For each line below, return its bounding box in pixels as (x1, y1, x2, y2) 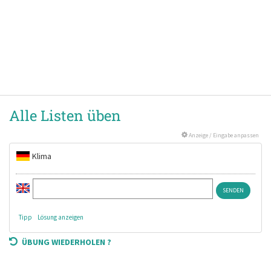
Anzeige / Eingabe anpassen (188, 131, 259, 139)
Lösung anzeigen (38, 213, 83, 221)
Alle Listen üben (9, 106, 121, 125)
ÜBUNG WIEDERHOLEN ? (22, 237, 111, 247)
